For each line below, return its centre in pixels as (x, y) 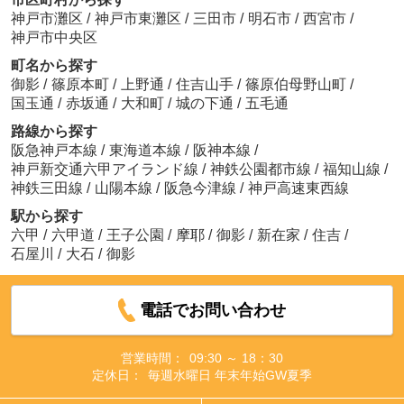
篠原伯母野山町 (297, 84)
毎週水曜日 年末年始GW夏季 (230, 375)
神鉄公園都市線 (262, 169)
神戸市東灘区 (138, 18)
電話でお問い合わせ (213, 311)
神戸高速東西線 (298, 188)
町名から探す (54, 65)
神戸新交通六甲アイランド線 (106, 169)
